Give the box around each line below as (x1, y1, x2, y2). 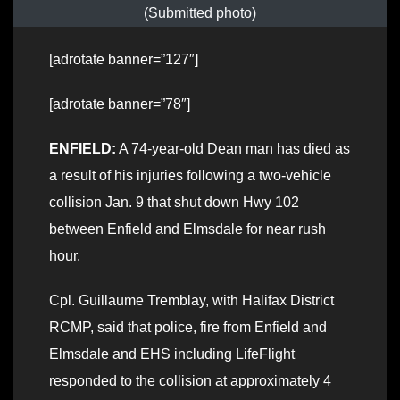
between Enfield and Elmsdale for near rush (49, 221, 326, 237)
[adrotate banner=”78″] (49, 96, 190, 112)
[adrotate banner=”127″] (49, 51, 198, 67)
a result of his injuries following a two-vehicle (49, 167, 331, 183)
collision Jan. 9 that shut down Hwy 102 (49, 194, 299, 210)
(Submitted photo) (144, 4, 256, 21)
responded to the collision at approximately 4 (49, 372, 331, 388)
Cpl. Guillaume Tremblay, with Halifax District (49, 292, 334, 308)
